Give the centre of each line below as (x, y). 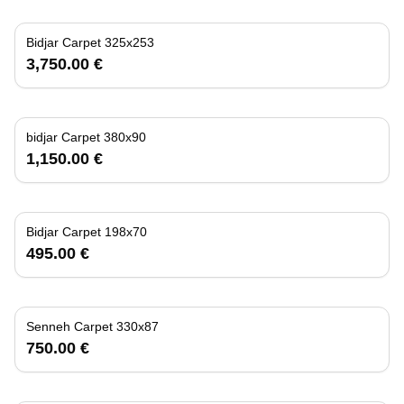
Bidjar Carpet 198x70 (126, 231)
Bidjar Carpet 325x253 (129, 42)
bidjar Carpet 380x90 (125, 137)
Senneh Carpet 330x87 (138, 326)
